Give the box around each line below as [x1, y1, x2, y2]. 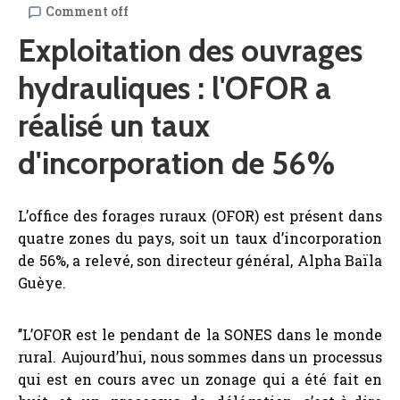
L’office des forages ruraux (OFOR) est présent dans [18, 206, 382, 226]
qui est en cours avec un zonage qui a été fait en [18, 370, 382, 389]
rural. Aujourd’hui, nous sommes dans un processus [18, 347, 382, 367]
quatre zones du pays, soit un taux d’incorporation [18, 229, 382, 248]
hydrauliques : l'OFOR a [18, 69, 331, 108]
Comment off [46, 3, 129, 21]
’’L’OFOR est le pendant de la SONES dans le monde [18, 325, 382, 345]
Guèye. [18, 273, 66, 293]
